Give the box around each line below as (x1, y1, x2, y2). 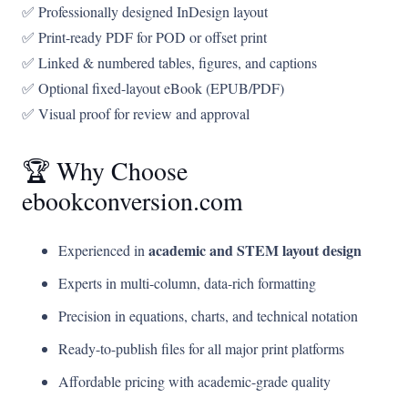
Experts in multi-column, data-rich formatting (58, 273, 316, 293)
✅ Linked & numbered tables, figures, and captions (22, 53, 317, 73)
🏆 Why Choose (22, 154, 188, 189)
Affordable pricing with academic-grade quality (58, 372, 331, 392)
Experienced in (58, 240, 148, 260)
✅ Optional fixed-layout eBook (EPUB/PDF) (22, 78, 284, 98)
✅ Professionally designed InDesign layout (22, 2, 268, 22)
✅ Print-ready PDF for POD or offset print (22, 27, 267, 47)
